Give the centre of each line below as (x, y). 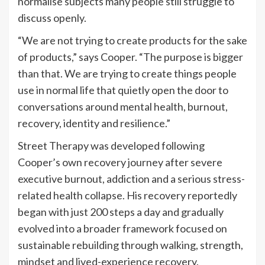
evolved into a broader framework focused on (122, 228)
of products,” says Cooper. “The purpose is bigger (130, 56)
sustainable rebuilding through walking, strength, (130, 245)
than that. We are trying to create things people (127, 73)
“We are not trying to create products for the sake (132, 40)
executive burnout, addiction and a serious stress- (131, 178)
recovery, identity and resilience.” (94, 123)
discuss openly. (52, 17)
